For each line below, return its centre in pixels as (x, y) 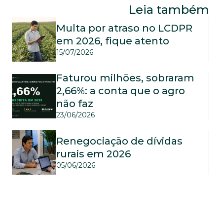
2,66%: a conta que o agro (121, 91)
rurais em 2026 (93, 154)
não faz (75, 104)
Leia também (169, 10)
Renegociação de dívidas (119, 141)
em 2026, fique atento (113, 41)
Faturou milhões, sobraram (125, 78)
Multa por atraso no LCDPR (124, 28)
